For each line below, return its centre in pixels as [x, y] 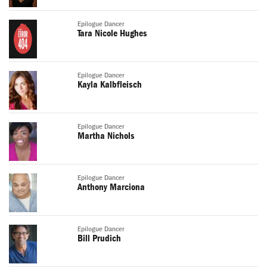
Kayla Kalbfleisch [110, 85]
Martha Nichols [106, 136]
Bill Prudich [99, 239]
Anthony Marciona [111, 187]
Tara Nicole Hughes [112, 34]
